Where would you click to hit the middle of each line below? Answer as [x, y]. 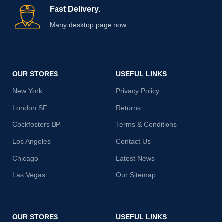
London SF [30, 107]
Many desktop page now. [89, 25]
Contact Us [133, 141]
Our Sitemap [136, 175]
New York [28, 90]
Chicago [26, 158]
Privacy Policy [138, 90]
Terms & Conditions [146, 124]
